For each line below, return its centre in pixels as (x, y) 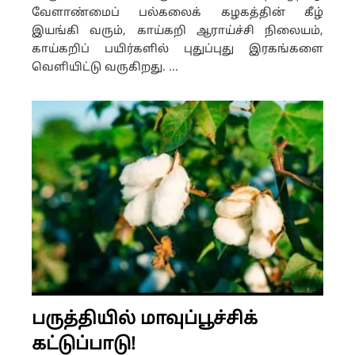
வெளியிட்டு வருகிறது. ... (105, 68)
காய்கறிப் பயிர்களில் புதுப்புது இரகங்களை (177, 50)
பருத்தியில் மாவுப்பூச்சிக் (145, 319)
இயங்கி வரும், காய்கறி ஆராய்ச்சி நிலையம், (177, 32)
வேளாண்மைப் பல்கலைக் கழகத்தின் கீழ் (177, 13)
